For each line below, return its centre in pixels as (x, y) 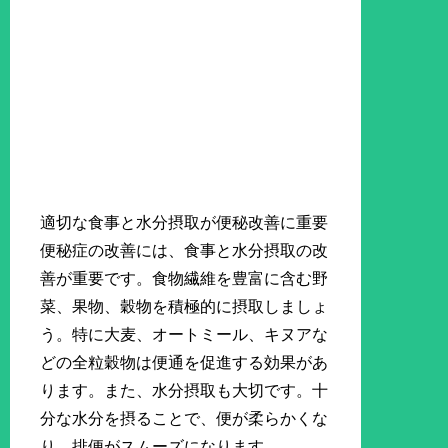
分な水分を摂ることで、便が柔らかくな (184, 418)
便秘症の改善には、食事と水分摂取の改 (184, 250)
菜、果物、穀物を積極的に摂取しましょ (184, 306)
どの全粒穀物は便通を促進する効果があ (184, 362)
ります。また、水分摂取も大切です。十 (184, 390)
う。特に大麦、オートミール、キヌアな (184, 334)
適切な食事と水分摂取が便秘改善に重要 (184, 222)
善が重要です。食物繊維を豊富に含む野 (184, 278)
